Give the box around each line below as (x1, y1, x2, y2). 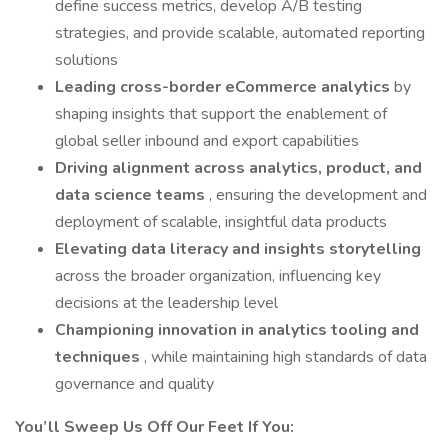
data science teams (55, 184, 209, 206)
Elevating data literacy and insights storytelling (55, 238, 421, 260)
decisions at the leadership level (55, 292, 278, 314)
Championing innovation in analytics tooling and (55, 319, 419, 341)
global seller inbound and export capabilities (55, 130, 359, 152)
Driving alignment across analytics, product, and (55, 157, 422, 179)
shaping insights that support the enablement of (55, 103, 387, 125)
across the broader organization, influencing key (55, 265, 381, 287)
